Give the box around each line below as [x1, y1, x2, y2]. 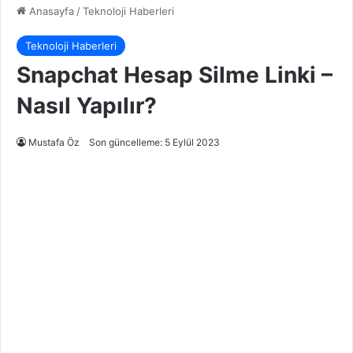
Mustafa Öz [28, 136, 80, 148]
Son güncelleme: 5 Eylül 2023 [89, 136, 220, 148]
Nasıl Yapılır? [17, 91, 157, 119]
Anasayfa [26, 4, 74, 17]
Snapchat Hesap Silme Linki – [17, 61, 333, 88]
